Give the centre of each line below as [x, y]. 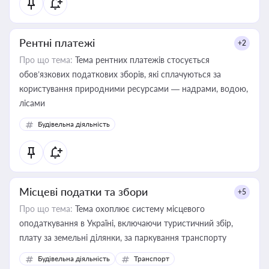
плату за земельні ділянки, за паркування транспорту [204, 237]
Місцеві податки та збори [83, 192]
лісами [32, 103]
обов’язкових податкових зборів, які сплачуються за [120, 74]
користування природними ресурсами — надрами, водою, [134, 89]
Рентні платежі [57, 43]
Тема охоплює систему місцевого [139, 209]
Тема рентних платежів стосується [141, 60]
